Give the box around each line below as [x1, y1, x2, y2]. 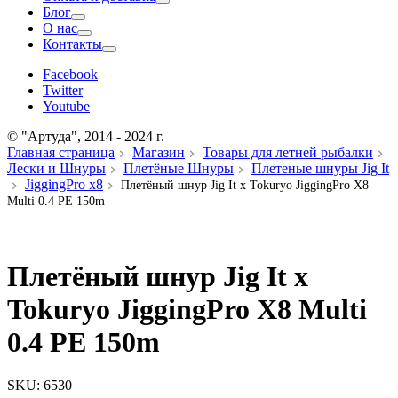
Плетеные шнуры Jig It [251, 161, 389, 177]
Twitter [43, 83, 83, 99]
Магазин [132, 145, 185, 161]
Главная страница [7, 145, 115, 161]
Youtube [43, 99, 90, 115]
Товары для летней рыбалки [203, 145, 373, 161]
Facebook [43, 67, 98, 83]
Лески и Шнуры [7, 161, 106, 177]
